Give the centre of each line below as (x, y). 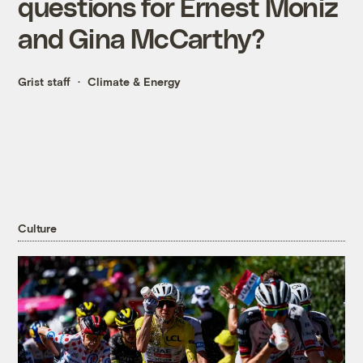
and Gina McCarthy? (141, 38)
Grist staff (45, 82)
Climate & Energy (135, 82)
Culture (37, 228)
